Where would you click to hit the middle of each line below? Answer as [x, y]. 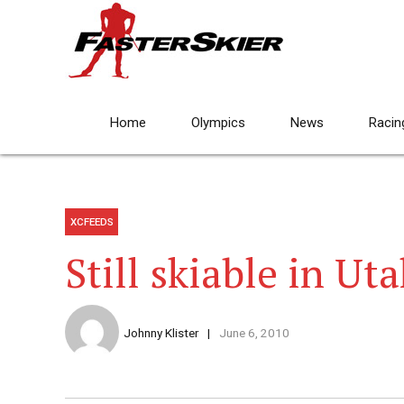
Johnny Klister [161, 333]
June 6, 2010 [254, 333]
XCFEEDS [92, 222]
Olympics [218, 123]
